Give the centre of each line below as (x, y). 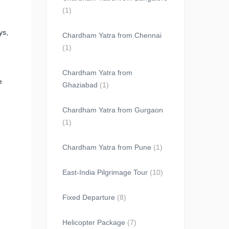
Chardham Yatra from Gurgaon (113, 110)
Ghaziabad (80, 85)
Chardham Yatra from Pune (107, 147)
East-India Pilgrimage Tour (105, 172)
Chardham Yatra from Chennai (112, 35)
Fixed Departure (89, 197)
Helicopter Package (94, 222)
